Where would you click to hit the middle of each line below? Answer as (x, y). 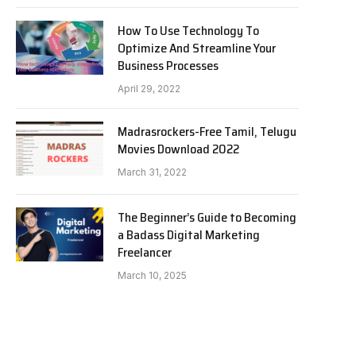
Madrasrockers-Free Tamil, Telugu (207, 132)
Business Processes (168, 66)
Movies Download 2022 (178, 149)
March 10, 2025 (152, 276)
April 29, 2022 (149, 89)
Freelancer (145, 253)
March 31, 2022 (152, 172)
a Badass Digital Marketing (189, 235)
